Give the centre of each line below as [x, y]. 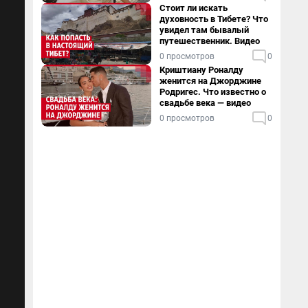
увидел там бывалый [204, 30]
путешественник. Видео [210, 41]
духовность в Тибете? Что [214, 19]
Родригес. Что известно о [213, 92]
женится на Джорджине [210, 81]
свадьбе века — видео [205, 103]
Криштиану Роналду [201, 70]
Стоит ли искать [194, 8]
